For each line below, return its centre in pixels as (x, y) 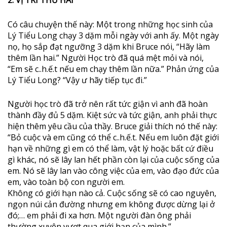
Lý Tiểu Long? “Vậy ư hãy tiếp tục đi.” (77, 80)
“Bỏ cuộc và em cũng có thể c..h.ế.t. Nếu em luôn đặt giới (113, 138)
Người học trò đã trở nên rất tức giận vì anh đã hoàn (108, 104)
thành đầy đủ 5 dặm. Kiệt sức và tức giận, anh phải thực (112, 115)
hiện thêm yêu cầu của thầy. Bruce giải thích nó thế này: (112, 126)
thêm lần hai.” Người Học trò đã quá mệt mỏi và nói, (106, 58)
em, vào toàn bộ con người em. (66, 182)
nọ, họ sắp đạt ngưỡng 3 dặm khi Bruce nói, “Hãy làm (109, 46)
